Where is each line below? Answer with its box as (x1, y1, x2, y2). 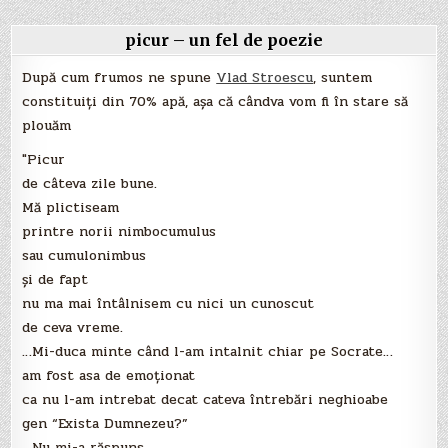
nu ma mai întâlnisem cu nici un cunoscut (22, 293, 315, 315)
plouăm (22, 115, 72, 137)
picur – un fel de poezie (125, 30, 323, 51)
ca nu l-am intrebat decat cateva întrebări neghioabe (22, 389, 389, 411)
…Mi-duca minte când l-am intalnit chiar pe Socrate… (22, 341, 394, 363)
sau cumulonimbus (22, 245, 147, 267)
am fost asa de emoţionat (22, 365, 196, 387)
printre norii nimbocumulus (22, 221, 217, 243)
